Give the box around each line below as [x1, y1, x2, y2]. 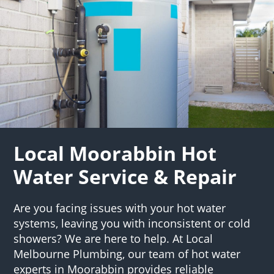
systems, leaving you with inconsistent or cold [13, 215, 251, 231]
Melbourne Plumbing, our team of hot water [13, 246, 241, 261]
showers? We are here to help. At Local [13, 231, 213, 246]
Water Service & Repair [13, 163, 237, 190]
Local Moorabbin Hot [13, 139, 217, 166]
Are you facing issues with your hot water [13, 200, 226, 215]
